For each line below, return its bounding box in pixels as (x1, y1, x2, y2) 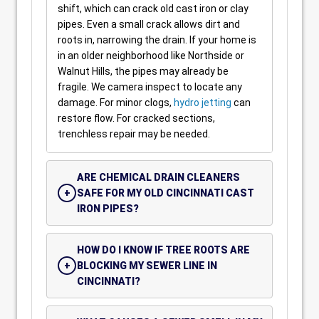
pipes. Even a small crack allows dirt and (58, 19, 240, 30)
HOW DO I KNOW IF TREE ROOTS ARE (77, 244, 250, 256)
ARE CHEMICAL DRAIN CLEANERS (77, 172, 240, 183)
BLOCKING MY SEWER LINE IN (77, 260, 217, 271)
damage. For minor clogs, (58, 97, 174, 108)
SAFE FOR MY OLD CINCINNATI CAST (77, 187, 254, 199)
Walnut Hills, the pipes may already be (58, 66, 229, 77)
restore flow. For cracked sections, (58, 113, 215, 124)
